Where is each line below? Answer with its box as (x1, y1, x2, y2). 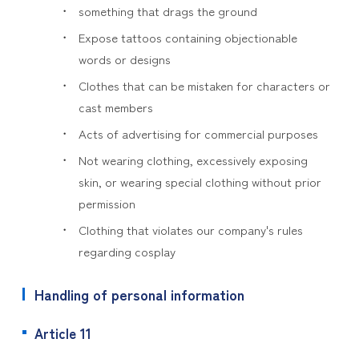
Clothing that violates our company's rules (78, 221, 303, 238)
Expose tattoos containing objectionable (78, 29, 297, 46)
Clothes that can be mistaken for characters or (78, 77, 330, 94)
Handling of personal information (34, 284, 244, 305)
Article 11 (34, 323, 91, 343)
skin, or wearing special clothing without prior (78, 173, 321, 190)
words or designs (78, 50, 171, 67)
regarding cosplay (78, 243, 175, 260)
